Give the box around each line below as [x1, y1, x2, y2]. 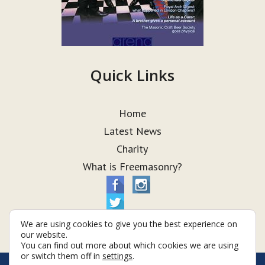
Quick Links [90, 64, 175, 86]
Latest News [103, 124, 161, 138]
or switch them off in [21, 250, 102, 261]
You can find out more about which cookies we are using [21, 240, 238, 251]
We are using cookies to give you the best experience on [21, 218, 237, 230]
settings [102, 250, 132, 261]
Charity [117, 142, 148, 156]
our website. [21, 229, 67, 240]
